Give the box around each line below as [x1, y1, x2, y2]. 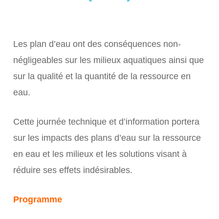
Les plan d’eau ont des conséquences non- [13, 39, 181, 49]
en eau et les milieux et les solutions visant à [13, 149, 187, 159]
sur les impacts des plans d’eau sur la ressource [13, 133, 201, 143]
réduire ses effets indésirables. [13, 165, 132, 175]
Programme [13, 195, 65, 204]
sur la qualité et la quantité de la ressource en [13, 71, 191, 81]
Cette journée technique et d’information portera [13, 117, 199, 127]
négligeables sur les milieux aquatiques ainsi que [13, 55, 204, 65]
